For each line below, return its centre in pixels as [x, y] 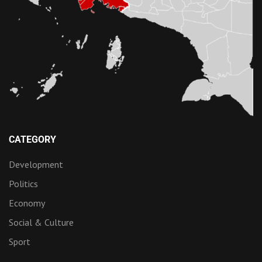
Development [36, 165]
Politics [23, 184]
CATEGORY [32, 140]
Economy [27, 203]
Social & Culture [41, 223]
